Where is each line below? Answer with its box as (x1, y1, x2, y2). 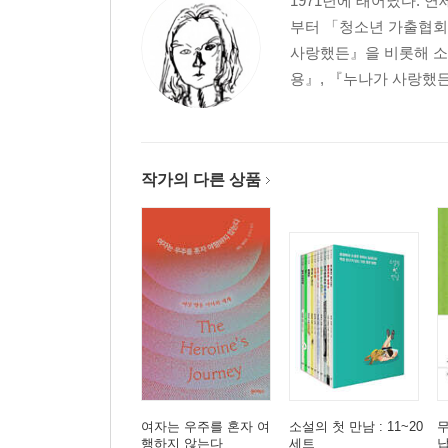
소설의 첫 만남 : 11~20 (289, 419, 423, 434)
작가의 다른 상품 (141, 171, 261, 188)
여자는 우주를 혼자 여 (141, 419, 270, 434)
